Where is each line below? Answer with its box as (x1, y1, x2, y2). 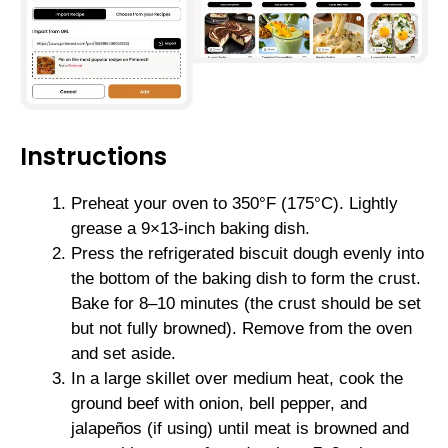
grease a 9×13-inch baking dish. (71, 218, 310, 238)
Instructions (20, 139, 167, 173)
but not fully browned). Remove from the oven (71, 318, 412, 338)
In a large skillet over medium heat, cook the (71, 368, 403, 388)
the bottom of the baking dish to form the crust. (71, 268, 421, 288)
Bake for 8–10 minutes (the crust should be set (71, 293, 421, 313)
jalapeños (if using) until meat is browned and (71, 418, 409, 438)
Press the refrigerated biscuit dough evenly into (71, 243, 424, 263)
